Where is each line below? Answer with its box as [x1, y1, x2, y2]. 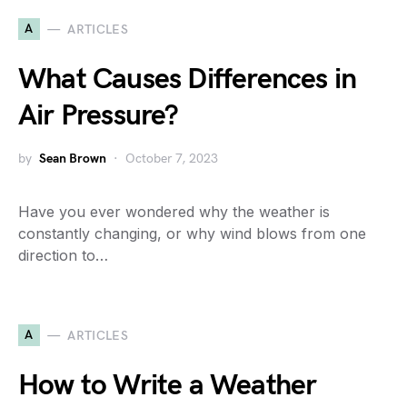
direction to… [18, 246, 108, 264]
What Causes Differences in [18, 62, 357, 97]
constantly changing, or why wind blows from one [18, 224, 366, 243]
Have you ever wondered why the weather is [18, 203, 330, 221]
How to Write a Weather [18, 368, 317, 403]
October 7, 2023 [125, 151, 218, 166]
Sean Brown [39, 151, 106, 166]
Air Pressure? [18, 98, 179, 134]
